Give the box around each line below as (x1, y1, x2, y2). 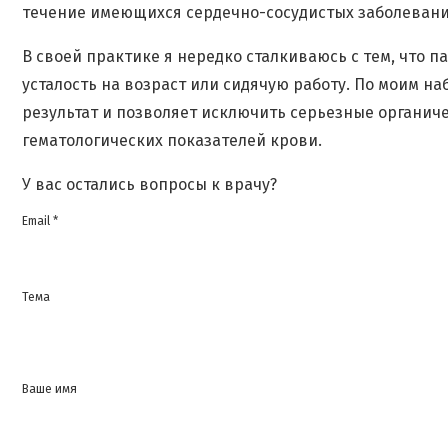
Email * (22, 213, 58, 228)
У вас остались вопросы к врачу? (22, 174, 277, 194)
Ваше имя (22, 381, 77, 396)
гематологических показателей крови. (22, 130, 322, 150)
